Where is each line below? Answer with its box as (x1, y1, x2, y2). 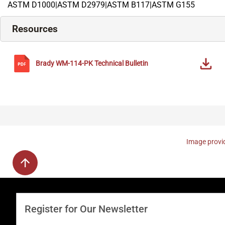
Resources (12, 23, 58, 35)
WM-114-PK (56, 59, 93, 68)
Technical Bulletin (94, 59, 148, 68)
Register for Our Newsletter (25, 203, 148, 215)
